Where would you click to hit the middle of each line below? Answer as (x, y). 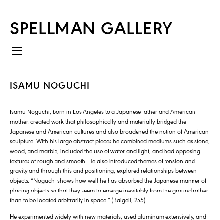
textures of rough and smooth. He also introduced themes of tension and (102, 161)
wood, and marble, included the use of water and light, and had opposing (105, 151)
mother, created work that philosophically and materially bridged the (98, 121)
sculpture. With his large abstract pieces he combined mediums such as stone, (110, 141)
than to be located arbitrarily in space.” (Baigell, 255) (78, 200)
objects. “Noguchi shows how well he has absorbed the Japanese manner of (108, 180)
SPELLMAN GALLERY (91, 27)
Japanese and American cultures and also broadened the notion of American (109, 131)
